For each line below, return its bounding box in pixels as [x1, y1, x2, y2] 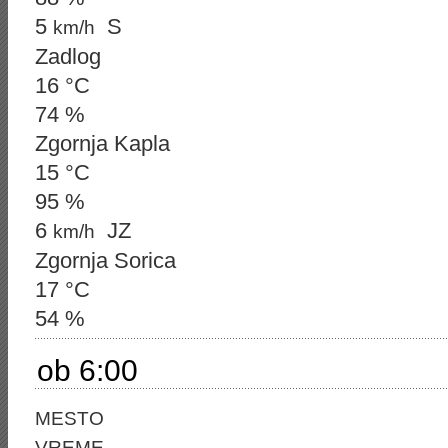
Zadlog [35, 44, 101, 69]
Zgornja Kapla [35, 131, 170, 156]
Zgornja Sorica [35, 248, 176, 273]
